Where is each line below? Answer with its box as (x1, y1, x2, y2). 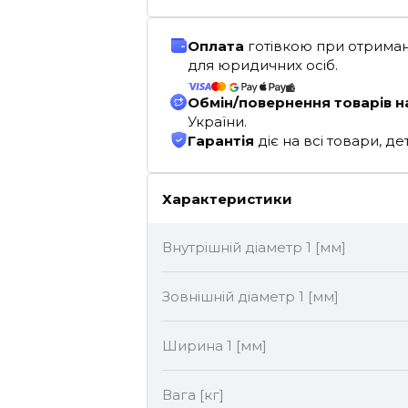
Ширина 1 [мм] (162, 337, 267, 354)
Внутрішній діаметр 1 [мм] (162, 239, 346, 256)
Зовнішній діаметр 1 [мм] (162, 288, 339, 305)
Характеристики (162, 189, 292, 208)
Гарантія (188, 132, 258, 149)
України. (188, 113, 247, 130)
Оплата (188, 37, 248, 55)
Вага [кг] (162, 386, 224, 403)
